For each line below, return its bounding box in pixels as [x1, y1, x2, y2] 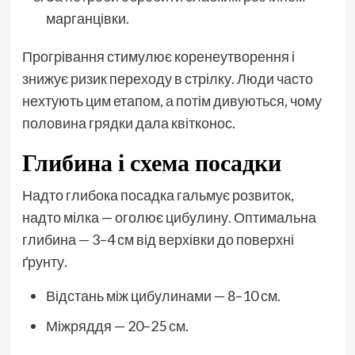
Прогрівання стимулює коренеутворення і [21, 47, 295, 65]
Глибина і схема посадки [21, 146, 281, 178]
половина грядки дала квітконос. [21, 113, 235, 132]
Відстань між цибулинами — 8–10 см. [45, 286, 281, 304]
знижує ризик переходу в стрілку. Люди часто [21, 69, 313, 87]
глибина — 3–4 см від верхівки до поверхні [21, 230, 294, 248]
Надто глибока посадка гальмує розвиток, [21, 185, 294, 204]
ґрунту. [21, 252, 67, 270]
